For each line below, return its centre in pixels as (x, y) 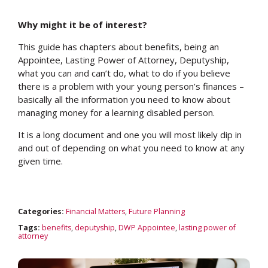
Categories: (42, 211)
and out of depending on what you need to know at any (131, 148)
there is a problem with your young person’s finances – (131, 86)
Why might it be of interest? (83, 25)
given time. (40, 161)
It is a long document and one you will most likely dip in (130, 135)
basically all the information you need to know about (124, 99)
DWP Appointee (147, 227)
